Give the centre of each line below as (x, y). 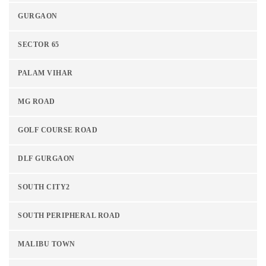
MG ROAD (37, 102)
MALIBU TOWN (47, 245)
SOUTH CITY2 (44, 188)
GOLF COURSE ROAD (58, 131)
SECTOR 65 (39, 45)
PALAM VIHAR (45, 74)
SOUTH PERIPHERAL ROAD (69, 216)
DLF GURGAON (46, 159)
